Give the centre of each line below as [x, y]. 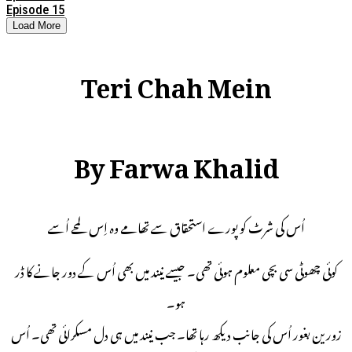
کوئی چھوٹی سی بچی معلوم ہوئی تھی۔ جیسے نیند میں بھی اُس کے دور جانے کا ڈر [176, 270]
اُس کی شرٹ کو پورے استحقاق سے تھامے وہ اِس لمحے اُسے [176, 226]
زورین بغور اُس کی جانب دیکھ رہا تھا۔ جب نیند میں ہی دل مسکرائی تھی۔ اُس [176, 333]
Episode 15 [35, 9]
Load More [37, 25]
